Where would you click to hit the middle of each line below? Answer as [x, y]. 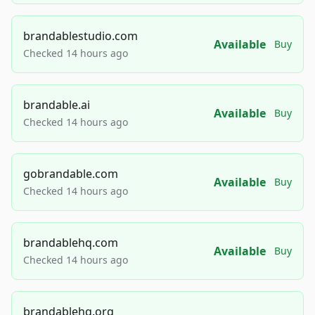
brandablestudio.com [81, 36]
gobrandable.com [71, 174]
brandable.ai [57, 105]
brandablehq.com [71, 243]
